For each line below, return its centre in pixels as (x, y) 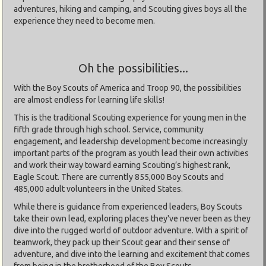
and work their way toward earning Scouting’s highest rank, (122, 165)
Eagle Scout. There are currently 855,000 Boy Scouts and (119, 177)
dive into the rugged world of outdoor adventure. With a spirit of (131, 230)
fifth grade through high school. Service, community (109, 129)
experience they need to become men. (84, 20)
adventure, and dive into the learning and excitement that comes (132, 254)
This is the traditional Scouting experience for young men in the (130, 117)
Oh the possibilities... (133, 68)
